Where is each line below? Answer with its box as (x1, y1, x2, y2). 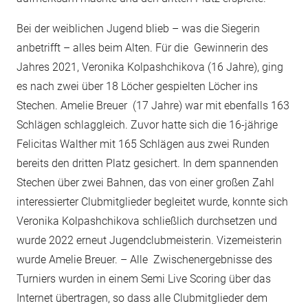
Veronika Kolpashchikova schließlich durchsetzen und (16, 214, 277, 228)
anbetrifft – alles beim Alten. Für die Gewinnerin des (16, 41, 268, 54)
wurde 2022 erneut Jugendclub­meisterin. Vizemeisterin (16, 234, 282, 247)
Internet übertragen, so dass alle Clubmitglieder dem (16, 291, 267, 305)
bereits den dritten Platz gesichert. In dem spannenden (16, 157, 278, 170)
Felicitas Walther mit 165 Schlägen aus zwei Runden (16, 137, 269, 151)
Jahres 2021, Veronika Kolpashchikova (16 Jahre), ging (16, 60, 283, 74)
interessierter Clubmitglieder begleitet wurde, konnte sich (16, 195, 288, 208)
